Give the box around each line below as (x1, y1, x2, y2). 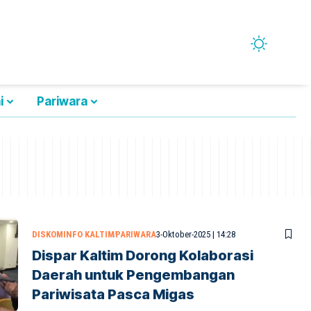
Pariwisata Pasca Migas (32, 285, 194, 303)
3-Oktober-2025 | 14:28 (156, 228, 235, 239)
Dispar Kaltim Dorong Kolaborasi (32, 246, 253, 264)
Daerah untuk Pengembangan (32, 266, 235, 283)
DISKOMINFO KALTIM (32, 228, 115, 239)
